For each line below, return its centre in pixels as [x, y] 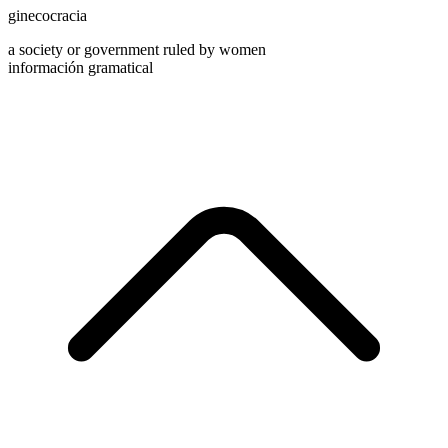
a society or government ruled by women [137, 50]
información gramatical [80, 68]
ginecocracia [47, 16]
